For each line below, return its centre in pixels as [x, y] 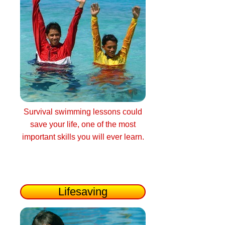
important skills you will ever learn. [83, 137]
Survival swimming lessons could [83, 112]
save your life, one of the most [83, 125]
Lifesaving [83, 192]
